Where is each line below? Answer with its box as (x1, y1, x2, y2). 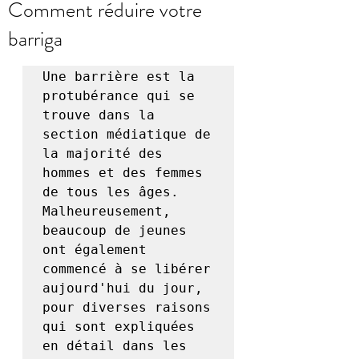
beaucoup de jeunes (42, 223, 187, 239)
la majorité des (42, 146, 163, 162)
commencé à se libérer (42, 261, 211, 277)
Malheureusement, (42, 204, 171, 220)
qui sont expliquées (42, 319, 195, 335)
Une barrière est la (42, 69, 195, 85)
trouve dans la (42, 107, 155, 123)
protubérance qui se (42, 88, 195, 104)
